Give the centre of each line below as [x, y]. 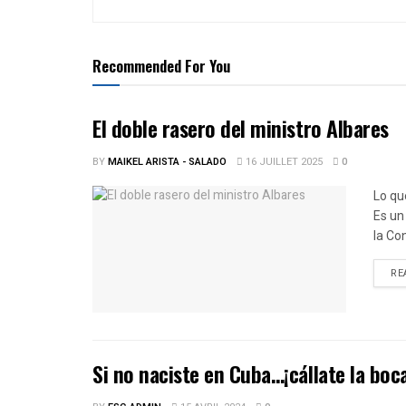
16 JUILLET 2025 [283, 162]
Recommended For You [161, 66]
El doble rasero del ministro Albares [241, 128]
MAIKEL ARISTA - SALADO [167, 162]
